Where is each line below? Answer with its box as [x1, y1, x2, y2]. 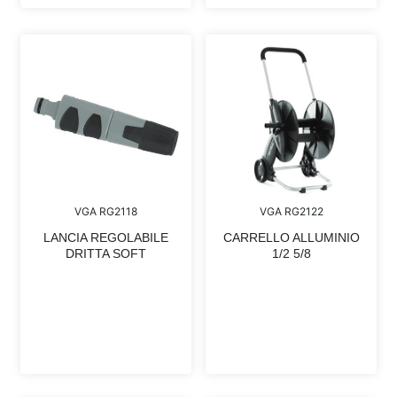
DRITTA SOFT [66, 246, 146, 261]
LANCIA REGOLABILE [43, 230, 168, 245]
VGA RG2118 [74, 205, 137, 218]
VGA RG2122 [259, 205, 323, 219]
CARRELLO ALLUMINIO [222, 230, 360, 245]
